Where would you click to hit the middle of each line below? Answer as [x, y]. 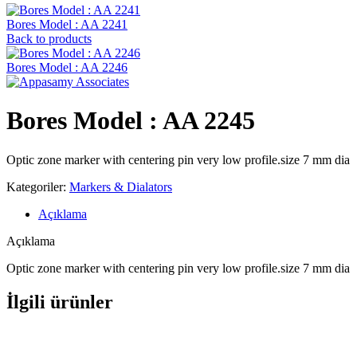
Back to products [49, 39]
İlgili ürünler [60, 302]
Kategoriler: [36, 186]
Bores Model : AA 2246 [67, 67]
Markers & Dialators [121, 186]
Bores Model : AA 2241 [67, 24]
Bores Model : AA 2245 [131, 121]
